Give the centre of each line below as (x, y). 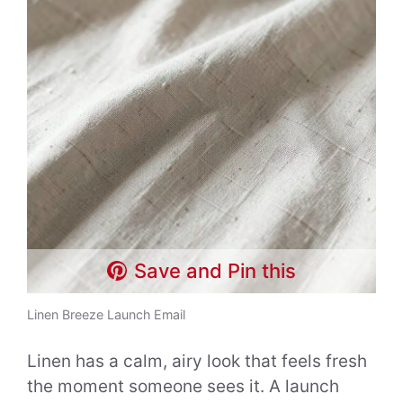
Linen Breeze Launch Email (106, 314)
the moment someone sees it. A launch (183, 387)
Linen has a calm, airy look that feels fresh (197, 362)
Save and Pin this (215, 270)
